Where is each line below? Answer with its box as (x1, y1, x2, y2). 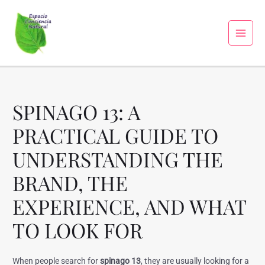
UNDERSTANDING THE (12, 146, 224, 173)
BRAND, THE (12, 169, 128, 197)
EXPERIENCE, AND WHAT (12, 193, 247, 221)
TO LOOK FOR (12, 216, 143, 244)
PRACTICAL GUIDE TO (12, 122, 219, 150)
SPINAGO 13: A (12, 98, 141, 126)
